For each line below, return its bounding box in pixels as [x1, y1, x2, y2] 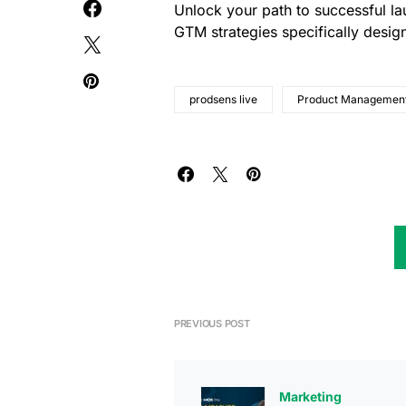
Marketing [279, 389, 342, 404]
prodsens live [189, 92, 257, 106]
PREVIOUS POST [174, 317, 250, 330]
